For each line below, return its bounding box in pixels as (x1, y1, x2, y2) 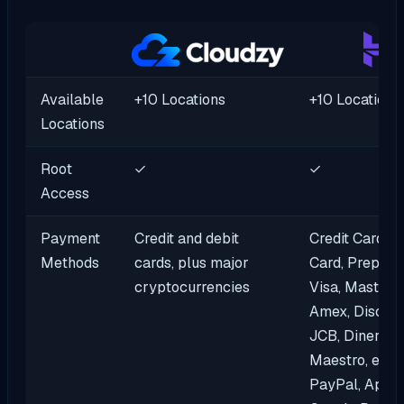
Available (40, 90, 104, 110)
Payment (40, 229, 100, 249)
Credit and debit (133, 229, 239, 249)
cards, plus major (133, 253, 249, 273)
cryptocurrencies (133, 278, 250, 298)
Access (40, 184, 89, 204)
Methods (40, 253, 99, 273)
